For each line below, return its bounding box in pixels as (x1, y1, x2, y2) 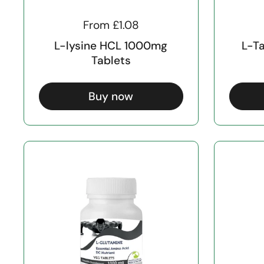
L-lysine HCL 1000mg (54, 38, 168, 54)
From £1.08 (82, 17, 139, 32)
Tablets (91, 53, 131, 68)
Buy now (88, 88, 134, 104)
